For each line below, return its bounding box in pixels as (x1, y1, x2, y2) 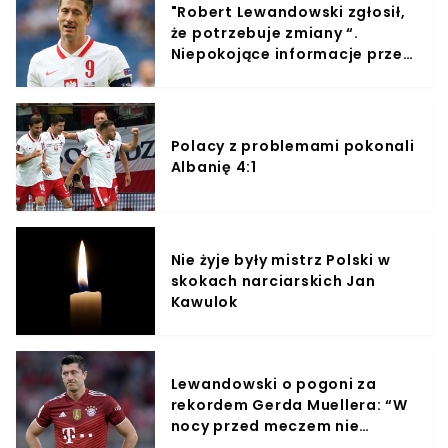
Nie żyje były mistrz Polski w (170, 249, 391, 270)
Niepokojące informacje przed (170, 43, 414, 64)
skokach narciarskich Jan (170, 270, 376, 291)
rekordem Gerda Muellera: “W (170, 394, 408, 415)
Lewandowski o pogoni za (170, 373, 377, 394)
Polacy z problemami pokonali (170, 136, 229, 156)
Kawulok (170, 291, 238, 312)
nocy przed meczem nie (170, 415, 360, 436)
